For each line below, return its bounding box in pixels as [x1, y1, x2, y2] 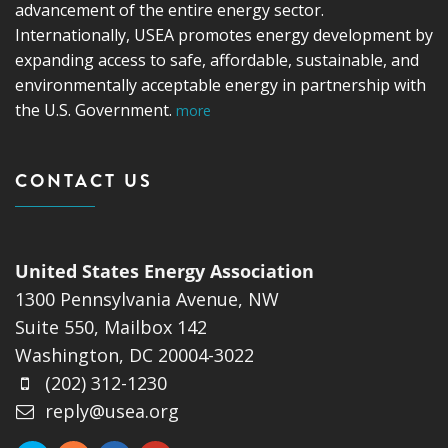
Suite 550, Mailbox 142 [15, 315, 207, 340]
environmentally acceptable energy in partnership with [15, 74, 426, 97]
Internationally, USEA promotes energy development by [15, 24, 433, 47]
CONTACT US [15, 168, 153, 195]
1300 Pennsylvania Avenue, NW [15, 287, 279, 312]
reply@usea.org [45, 399, 179, 424]
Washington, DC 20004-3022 [15, 343, 254, 368]
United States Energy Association [15, 259, 314, 284]
